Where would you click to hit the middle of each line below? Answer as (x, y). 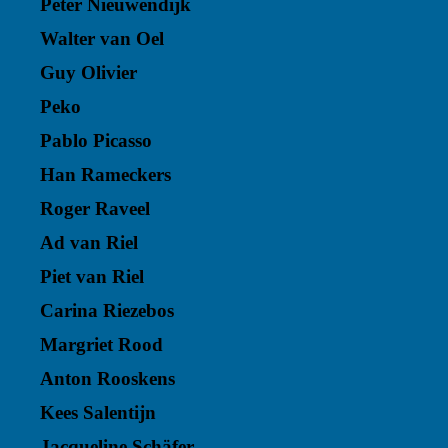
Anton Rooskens (107, 378)
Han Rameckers (105, 174)
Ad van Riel (89, 242)
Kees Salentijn (98, 412)
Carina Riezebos (107, 310)
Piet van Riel (92, 276)
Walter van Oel (102, 38)
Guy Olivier (88, 72)
